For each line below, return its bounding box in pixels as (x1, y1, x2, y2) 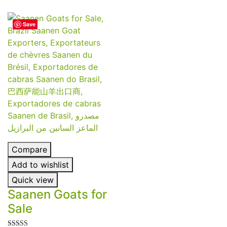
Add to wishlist (12, 160, 69, 170)
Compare (12, 144, 47, 155)
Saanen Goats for (8, 187, 107, 202)
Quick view (12, 175, 54, 185)
